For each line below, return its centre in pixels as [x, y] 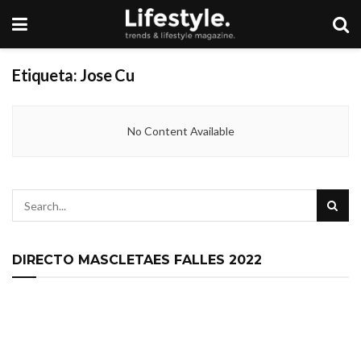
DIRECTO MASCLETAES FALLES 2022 [137, 260]
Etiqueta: [46, 75]
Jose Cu [107, 75]
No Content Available [180, 131]
